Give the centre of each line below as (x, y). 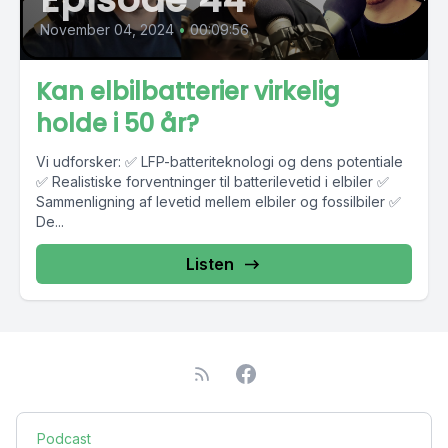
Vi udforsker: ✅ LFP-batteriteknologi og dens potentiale (219, 161)
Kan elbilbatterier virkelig (188, 91)
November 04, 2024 (107, 29)
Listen (210, 264)
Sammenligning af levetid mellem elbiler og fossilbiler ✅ (218, 201)
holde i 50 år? (117, 123)
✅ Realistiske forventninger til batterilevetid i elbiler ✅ (212, 181)
